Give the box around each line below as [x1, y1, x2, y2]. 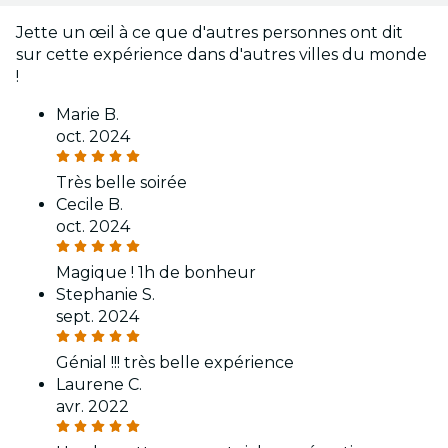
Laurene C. [56, 375, 142, 395]
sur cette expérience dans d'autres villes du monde [16, 45, 427, 65]
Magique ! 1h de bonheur [56, 263, 256, 283]
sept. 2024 [56, 307, 139, 327]
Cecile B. [56, 195, 123, 215]
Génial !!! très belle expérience [56, 353, 294, 373]
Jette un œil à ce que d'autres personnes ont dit [16, 23, 403, 43]
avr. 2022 [56, 397, 129, 417]
